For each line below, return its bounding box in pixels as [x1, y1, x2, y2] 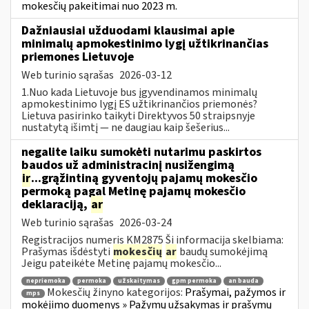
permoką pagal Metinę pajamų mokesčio [21, 182, 246, 200]
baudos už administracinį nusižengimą [21, 156, 235, 174]
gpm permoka [172, 277, 217, 286]
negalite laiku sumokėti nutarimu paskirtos [21, 143, 261, 161]
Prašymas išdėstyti [21, 243, 112, 259]
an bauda [228, 277, 259, 286]
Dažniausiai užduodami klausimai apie [21, 21, 235, 39]
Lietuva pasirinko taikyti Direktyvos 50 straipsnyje [21, 108, 255, 123]
